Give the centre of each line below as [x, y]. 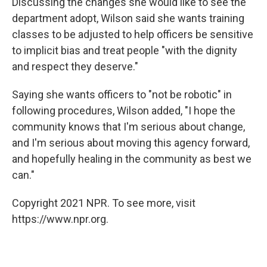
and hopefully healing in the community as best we [132, 159]
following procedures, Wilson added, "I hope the [124, 110]
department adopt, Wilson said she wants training [128, 18]
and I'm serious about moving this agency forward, [131, 142]
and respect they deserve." [75, 66]
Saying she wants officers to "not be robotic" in [122, 94]
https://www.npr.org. [60, 219]
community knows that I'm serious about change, [128, 126]
